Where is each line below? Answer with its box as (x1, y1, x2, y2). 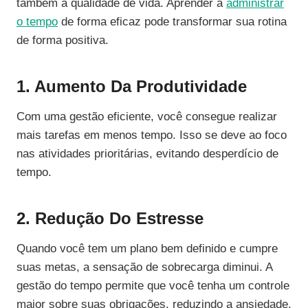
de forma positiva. (16, 34, 109, 47)
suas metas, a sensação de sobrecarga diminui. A (16, 261, 272, 274)
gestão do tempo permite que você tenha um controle (16, 279, 289, 293)
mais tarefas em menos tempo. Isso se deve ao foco (16, 129, 287, 142)
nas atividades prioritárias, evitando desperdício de (16, 147, 278, 161)
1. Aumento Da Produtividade (16, 77, 247, 96)
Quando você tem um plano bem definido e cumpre (16, 242, 278, 256)
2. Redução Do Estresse (16, 209, 203, 228)
